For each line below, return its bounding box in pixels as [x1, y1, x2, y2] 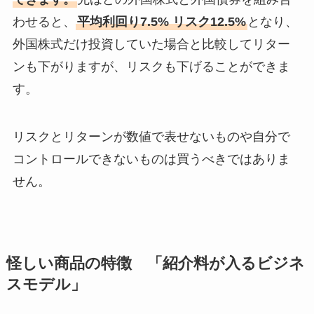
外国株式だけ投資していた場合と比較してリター [12, 36, 290, 51]
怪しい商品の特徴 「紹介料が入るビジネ [6, 254, 305, 272]
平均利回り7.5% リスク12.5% [76, 14, 246, 29]
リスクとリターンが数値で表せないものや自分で [12, 129, 290, 144]
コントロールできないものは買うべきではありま [12, 151, 290, 166]
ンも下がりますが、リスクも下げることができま [12, 59, 290, 74]
